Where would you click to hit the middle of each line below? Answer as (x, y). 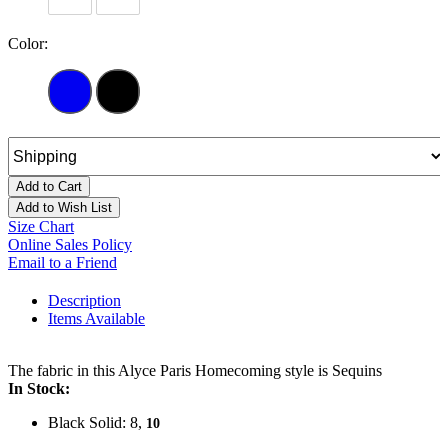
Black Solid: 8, (97, 423)
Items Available (96, 319)
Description (84, 301)
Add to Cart (49, 187)
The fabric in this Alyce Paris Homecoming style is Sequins (195, 371)
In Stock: (39, 389)
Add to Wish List (64, 208)
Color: (28, 44)
